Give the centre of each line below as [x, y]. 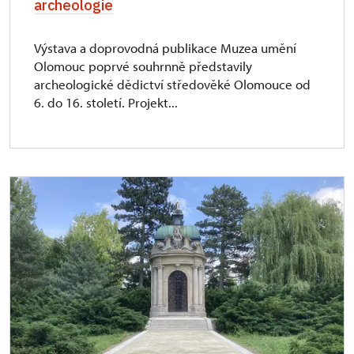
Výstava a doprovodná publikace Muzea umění [165, 48]
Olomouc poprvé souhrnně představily [143, 66]
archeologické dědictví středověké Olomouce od [172, 85]
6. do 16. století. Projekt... [106, 103]
